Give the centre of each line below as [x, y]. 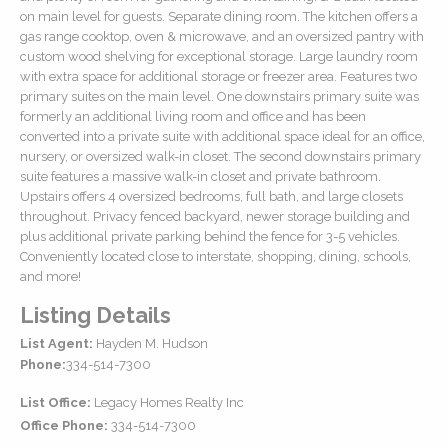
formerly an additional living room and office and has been [193, 116]
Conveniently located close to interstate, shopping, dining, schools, [215, 256]
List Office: [55, 402]
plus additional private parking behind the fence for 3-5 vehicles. [210, 236]
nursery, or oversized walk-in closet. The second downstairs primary [220, 156]
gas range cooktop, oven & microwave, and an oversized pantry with [222, 36]
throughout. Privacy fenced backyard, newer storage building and [215, 216]
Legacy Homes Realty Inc [167, 402]
